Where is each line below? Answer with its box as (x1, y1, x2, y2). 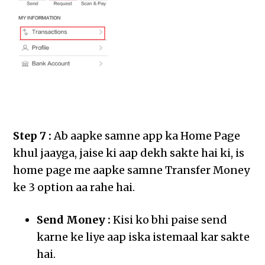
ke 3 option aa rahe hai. (13, 180, 135, 195)
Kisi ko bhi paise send (111, 213, 228, 227)
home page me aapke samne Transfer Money (13, 163, 250, 177)
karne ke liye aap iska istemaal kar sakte (37, 230, 250, 244)
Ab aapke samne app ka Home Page (51, 129, 241, 143)
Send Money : (37, 213, 111, 227)
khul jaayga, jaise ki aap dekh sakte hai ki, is (13, 146, 245, 160)
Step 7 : (13, 129, 52, 143)
